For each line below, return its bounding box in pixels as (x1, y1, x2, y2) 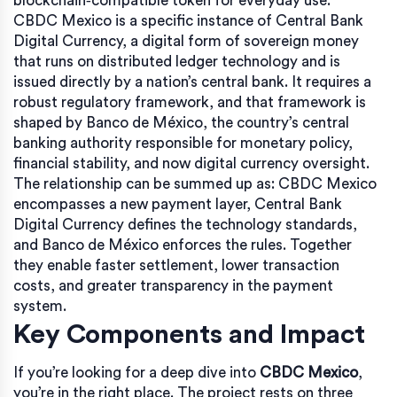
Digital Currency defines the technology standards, (13, 216, 357, 232)
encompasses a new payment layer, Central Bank (13, 196, 342, 212)
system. (13, 298, 66, 314)
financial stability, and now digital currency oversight (13, 155, 366, 171)
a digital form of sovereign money (130, 33, 359, 49)
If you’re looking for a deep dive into (13, 364, 260, 380)
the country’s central (211, 114, 349, 130)
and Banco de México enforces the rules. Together (13, 237, 352, 253)
